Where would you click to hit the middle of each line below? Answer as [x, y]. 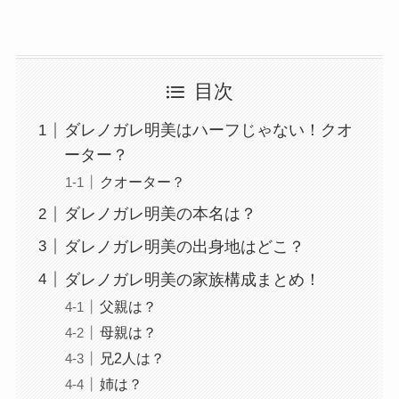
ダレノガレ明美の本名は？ [160, 214]
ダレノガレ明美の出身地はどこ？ [184, 246]
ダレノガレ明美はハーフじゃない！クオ [208, 130]
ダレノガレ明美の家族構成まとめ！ [192, 279]
